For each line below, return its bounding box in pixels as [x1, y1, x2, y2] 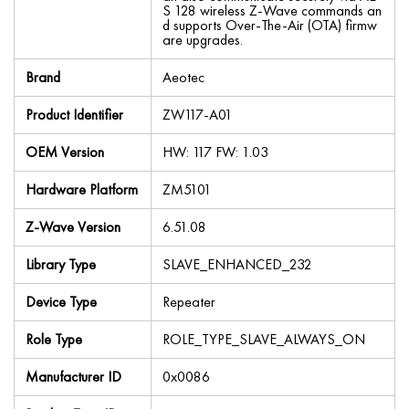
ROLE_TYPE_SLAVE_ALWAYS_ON [163, 329, 365, 349]
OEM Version [26, 142, 104, 162]
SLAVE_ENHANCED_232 [163, 254, 312, 274]
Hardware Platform [26, 179, 138, 199]
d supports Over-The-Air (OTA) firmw [163, 15, 377, 35]
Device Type [26, 291, 97, 311]
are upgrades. [163, 29, 243, 49]
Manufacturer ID [26, 366, 121, 386]
